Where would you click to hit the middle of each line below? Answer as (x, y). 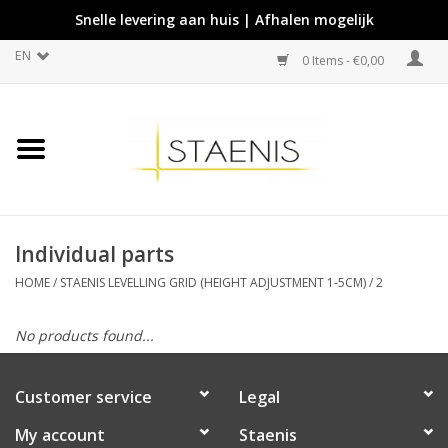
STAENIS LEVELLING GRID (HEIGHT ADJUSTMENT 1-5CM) (213, 282)
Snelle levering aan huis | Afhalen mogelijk (224, 19)
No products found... (84, 335)
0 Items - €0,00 (343, 60)
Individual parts (94, 253)
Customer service (83, 396)
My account (60, 434)
